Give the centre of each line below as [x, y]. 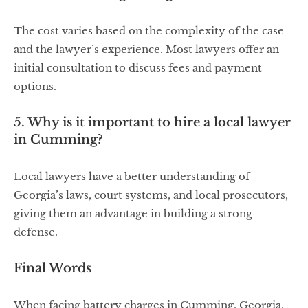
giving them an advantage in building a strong [133, 214]
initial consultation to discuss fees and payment [138, 68]
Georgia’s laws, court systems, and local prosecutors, [151, 195]
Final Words [53, 268]
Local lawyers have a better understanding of [132, 177]
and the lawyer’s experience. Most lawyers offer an [146, 49]
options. [35, 87]
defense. [36, 232]
